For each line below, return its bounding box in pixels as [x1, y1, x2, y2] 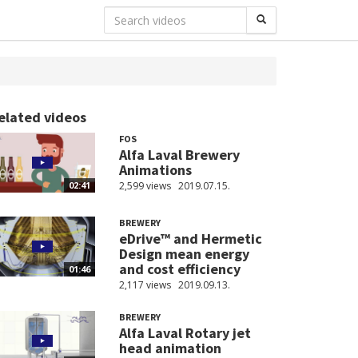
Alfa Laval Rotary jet [118, 324, 251, 343]
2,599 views [118, 179, 171, 193]
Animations [118, 161, 192, 179]
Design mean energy [118, 245, 249, 264]
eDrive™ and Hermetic [118, 229, 262, 249]
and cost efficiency [118, 260, 241, 279]
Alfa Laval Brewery [118, 145, 240, 164]
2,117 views [118, 278, 171, 292]
